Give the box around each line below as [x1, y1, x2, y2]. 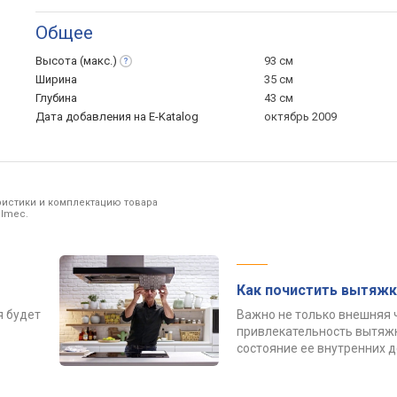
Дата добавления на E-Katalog [35, 110, 198, 123]
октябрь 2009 [264, 110, 337, 123]
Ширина [35, 73, 77, 86]
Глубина [35, 91, 77, 105]
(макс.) [80, 54, 117, 67]
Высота [35, 54, 80, 67]
